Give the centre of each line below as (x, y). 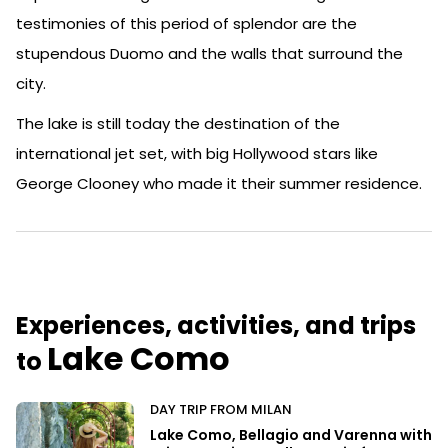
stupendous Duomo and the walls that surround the (209, 53)
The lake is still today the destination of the (178, 123)
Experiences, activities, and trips (216, 325)
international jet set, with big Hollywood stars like (197, 153)
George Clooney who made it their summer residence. (219, 183)
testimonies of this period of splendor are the (186, 23)
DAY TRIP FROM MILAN (221, 409)
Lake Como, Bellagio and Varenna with (291, 434)
